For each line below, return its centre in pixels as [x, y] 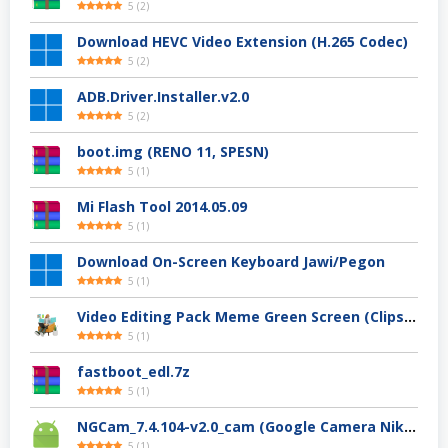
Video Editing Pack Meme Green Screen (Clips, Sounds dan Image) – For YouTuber [410, 316]
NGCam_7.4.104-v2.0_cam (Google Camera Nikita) [410, 426]
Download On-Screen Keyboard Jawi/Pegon [231, 261]
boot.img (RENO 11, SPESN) [173, 151]
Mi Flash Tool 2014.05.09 [162, 206]
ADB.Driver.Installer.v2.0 [163, 96]
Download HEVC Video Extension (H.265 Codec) [242, 41]
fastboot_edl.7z [133, 371]
